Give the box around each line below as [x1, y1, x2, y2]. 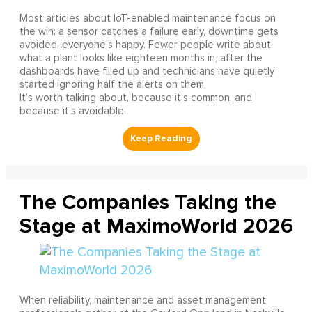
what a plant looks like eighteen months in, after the [19, 52, 263, 63]
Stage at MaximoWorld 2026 [19, 212, 293, 239]
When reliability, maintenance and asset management [19, 295, 266, 306]
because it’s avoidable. [19, 105, 126, 116]
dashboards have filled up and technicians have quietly [19, 65, 274, 77]
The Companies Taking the [19, 189, 276, 215]
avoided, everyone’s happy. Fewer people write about [19, 39, 271, 50]
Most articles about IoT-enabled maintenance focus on [19, 13, 276, 24]
